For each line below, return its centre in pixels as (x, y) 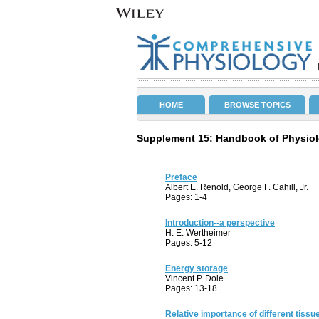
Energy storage (197, 268)
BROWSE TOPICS (257, 105)
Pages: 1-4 (186, 197)
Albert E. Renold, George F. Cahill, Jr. (237, 187)
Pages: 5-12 (189, 243)
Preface (181, 177)
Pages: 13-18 (191, 288)
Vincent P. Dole (194, 278)
